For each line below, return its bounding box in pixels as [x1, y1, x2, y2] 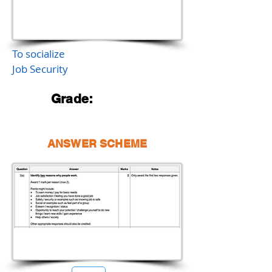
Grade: [51, 91, 93, 106]
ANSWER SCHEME [47, 137, 148, 150]
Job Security [12, 62, 68, 76]
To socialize [12, 47, 65, 61]
